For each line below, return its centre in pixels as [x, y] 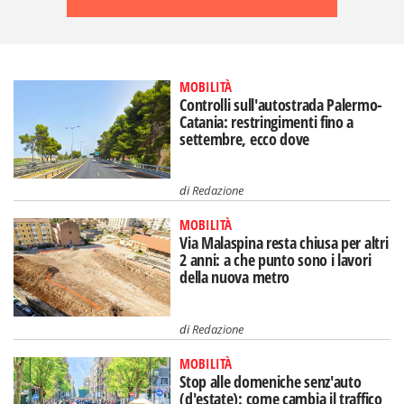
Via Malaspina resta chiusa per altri [284, 243]
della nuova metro [235, 277]
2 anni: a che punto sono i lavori [275, 260]
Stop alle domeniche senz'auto [271, 382]
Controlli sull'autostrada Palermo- [281, 104]
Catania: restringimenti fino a [267, 121]
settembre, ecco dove [245, 138]
